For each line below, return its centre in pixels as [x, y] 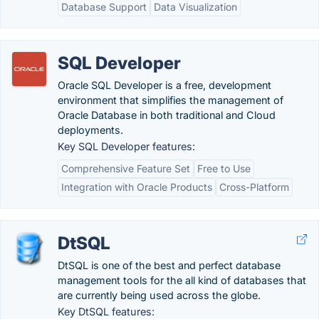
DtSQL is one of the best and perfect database [169, 265]
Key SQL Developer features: [126, 146]
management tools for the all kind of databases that [182, 280]
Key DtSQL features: [106, 312]
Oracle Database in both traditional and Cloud [167, 115]
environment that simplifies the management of [171, 100]
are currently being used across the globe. [159, 295]
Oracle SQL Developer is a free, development [164, 85]
